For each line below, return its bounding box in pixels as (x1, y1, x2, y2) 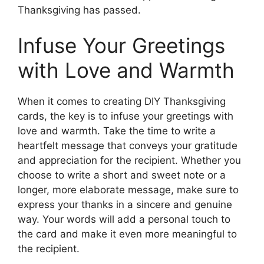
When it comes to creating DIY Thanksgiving (18, 95, 226, 107)
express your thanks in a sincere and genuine (18, 198, 232, 210)
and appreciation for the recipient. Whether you (18, 154, 241, 166)
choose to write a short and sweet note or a (18, 169, 226, 181)
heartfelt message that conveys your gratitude (18, 139, 237, 151)
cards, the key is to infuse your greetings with (18, 110, 233, 122)
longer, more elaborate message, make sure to (18, 183, 239, 196)
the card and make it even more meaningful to (18, 227, 237, 240)
